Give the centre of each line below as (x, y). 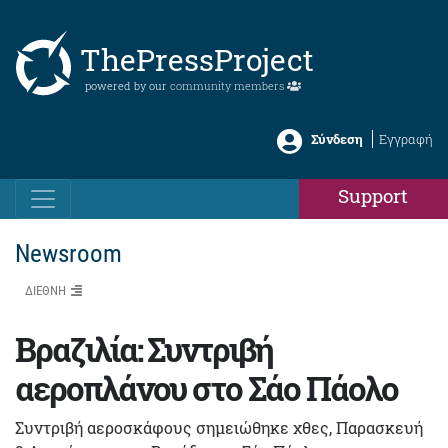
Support (373, 195)
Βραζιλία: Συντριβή (144, 349)
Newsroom (68, 253)
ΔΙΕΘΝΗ (45, 290)
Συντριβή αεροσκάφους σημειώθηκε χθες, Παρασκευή (219, 427)
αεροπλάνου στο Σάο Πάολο (206, 388)
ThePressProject (197, 59)
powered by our (127, 85)
